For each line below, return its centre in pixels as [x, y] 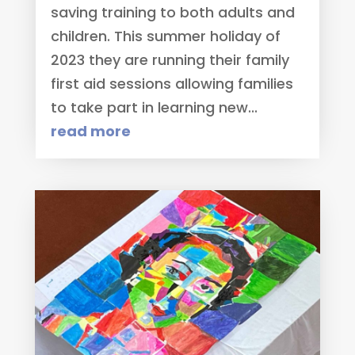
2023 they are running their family [170, 59]
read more [90, 131]
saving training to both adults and [172, 12]
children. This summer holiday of [165, 36]
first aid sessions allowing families [172, 83]
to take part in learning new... [154, 107]
